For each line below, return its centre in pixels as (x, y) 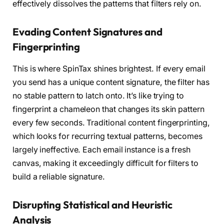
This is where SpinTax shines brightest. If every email (109, 68)
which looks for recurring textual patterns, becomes (107, 136)
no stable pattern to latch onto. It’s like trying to (98, 95)
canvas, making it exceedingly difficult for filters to (105, 163)
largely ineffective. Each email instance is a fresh (101, 149)
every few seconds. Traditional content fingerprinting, (111, 122)
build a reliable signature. (59, 176)
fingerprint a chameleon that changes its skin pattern (108, 109)
